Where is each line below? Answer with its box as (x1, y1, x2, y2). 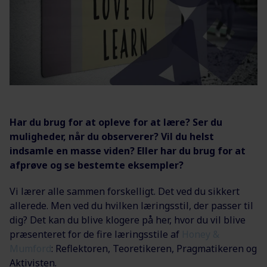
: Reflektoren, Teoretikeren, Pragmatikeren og (51, 242, 257, 256)
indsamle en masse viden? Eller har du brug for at (10, 144, 246, 158)
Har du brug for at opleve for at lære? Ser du (10, 116, 222, 129)
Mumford (10, 242, 51, 256)
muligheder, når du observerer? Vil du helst (10, 130, 214, 144)
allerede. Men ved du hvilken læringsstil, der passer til (10, 199, 253, 213)
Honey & (182, 228, 219, 241)
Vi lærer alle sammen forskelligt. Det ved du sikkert (10, 185, 240, 198)
